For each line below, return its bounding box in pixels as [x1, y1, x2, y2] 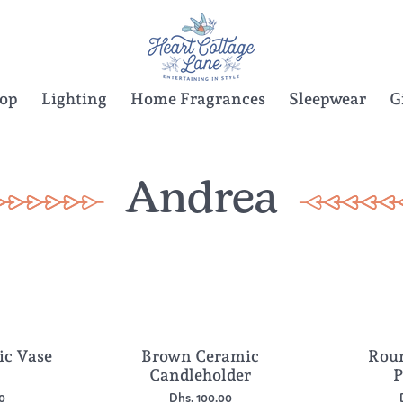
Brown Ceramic [141, 346, 260, 365]
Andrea [125, 180, 278, 223]
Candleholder [149, 365, 252, 384]
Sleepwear [289, 89, 366, 108]
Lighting [41, 89, 107, 108]
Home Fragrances [130, 89, 265, 108]
